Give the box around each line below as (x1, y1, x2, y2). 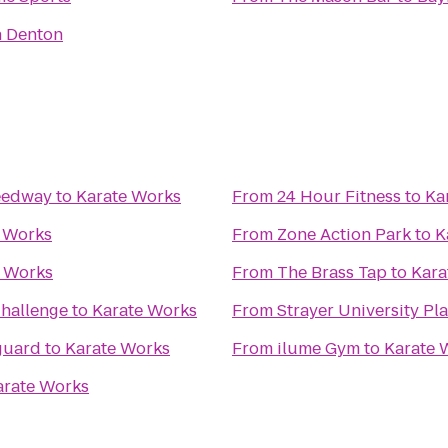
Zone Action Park (277, 223, 411, 246)
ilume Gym (277, 337, 360, 360)
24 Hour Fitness (277, 185, 401, 208)
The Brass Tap (277, 261, 387, 284)
